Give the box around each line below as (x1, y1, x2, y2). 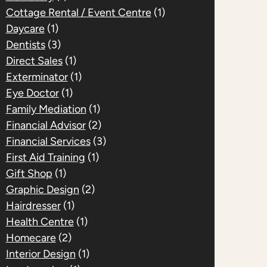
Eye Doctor (5, 86, 59, 100)
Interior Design (5, 247, 76, 260)
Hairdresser (5, 198, 61, 212)
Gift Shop (5, 166, 52, 180)
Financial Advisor (5, 118, 86, 132)
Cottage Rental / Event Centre (5, 5, 151, 19)
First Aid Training (5, 150, 85, 164)
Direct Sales (5, 54, 63, 67)
